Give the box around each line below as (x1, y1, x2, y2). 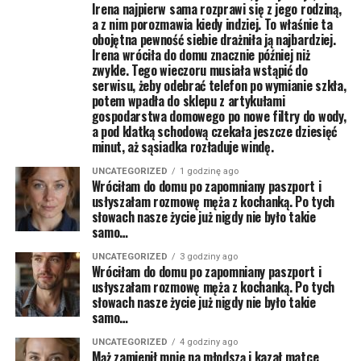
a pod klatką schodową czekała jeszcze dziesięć (91, 122, 337, 141)
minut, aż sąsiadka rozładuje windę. (91, 137, 274, 156)
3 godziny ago (179, 251, 238, 262)
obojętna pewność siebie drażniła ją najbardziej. (91, 30, 336, 49)
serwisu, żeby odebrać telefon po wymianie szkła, (91, 76, 346, 95)
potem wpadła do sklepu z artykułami (91, 91, 285, 110)
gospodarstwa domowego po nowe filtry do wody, (91, 106, 346, 126)
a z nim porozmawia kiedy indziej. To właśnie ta (91, 15, 333, 34)
